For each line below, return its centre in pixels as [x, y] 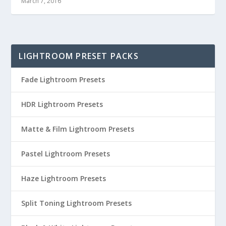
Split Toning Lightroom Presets [77, 203]
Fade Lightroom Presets [63, 80]
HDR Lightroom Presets [62, 104]
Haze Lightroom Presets [64, 179]
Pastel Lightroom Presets [66, 154]
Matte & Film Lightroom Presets [78, 129]
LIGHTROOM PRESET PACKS [79, 56]
